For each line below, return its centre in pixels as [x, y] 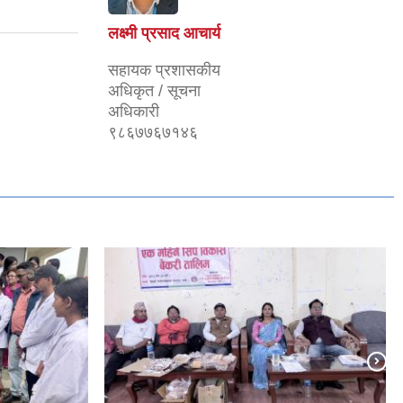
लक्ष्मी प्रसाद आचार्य [164, 33]
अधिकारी [134, 112]
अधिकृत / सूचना [154, 91]
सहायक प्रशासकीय [164, 70]
